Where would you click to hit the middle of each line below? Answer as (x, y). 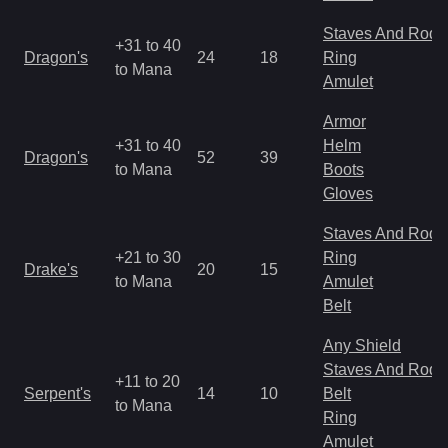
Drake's (51, 269)
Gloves (348, 193)
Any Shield (362, 345)
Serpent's (57, 393)
